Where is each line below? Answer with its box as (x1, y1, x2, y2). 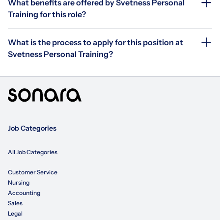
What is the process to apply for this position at (8, 37, 183, 47)
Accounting (8, 189, 40, 197)
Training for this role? (8, 9, 86, 19)
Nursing (8, 179, 29, 187)
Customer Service (8, 168, 57, 176)
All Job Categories (8, 148, 57, 156)
